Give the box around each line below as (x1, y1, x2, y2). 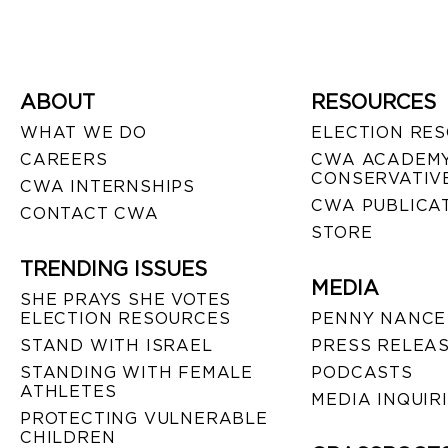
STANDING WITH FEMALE (20, 362, 254, 382)
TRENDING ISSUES (20, 256, 207, 281)
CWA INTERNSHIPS (20, 176, 195, 196)
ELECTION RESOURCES (20, 308, 231, 328)
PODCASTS (311, 362, 413, 382)
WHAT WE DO (20, 122, 147, 142)
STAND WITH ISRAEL (20, 335, 213, 355)
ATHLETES (20, 381, 117, 401)
